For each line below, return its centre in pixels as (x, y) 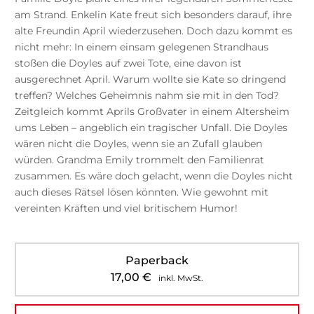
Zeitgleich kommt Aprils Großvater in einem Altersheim (152, 111)
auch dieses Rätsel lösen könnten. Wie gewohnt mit (141, 192)
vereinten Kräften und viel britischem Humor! (126, 208)
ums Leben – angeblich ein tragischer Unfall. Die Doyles (151, 127)
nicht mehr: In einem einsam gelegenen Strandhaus (141, 47)
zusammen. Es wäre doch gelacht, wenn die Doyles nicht (153, 176)
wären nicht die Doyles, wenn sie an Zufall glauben (138, 143)
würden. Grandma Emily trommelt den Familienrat (139, 159)
